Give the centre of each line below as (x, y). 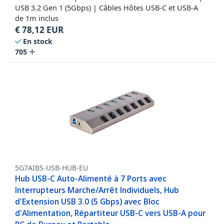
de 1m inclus (37, 18)
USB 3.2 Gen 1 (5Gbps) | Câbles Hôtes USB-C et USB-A (106, 8)
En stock (38, 41)
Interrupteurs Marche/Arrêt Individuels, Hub (97, 190)
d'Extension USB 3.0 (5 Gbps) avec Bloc (87, 202)
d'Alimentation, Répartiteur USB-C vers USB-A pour (110, 213)
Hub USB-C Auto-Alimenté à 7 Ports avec (91, 179)
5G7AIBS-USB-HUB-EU (51, 168)
